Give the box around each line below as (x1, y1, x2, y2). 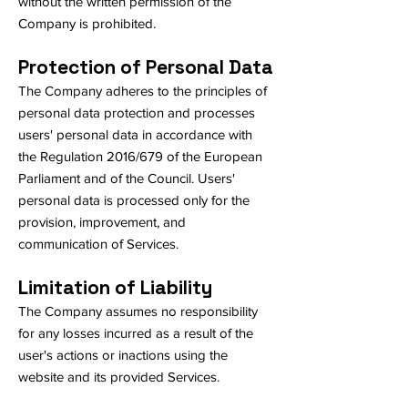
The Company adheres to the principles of (18, 83, 267, 98)
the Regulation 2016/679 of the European (18, 148, 262, 164)
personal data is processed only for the (18, 192, 250, 208)
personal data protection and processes (18, 105, 255, 120)
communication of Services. (18, 236, 178, 251)
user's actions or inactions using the (18, 347, 228, 362)
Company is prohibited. (18, 15, 156, 31)
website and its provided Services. (18, 369, 219, 384)
